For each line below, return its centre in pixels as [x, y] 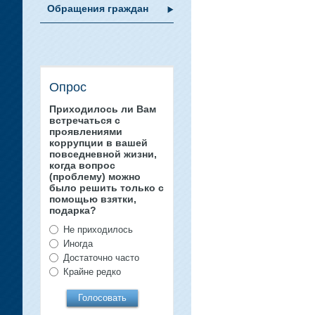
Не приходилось [98, 230]
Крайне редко [92, 272]
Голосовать [102, 298]
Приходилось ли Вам [103, 109]
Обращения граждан [98, 8]
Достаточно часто [101, 258]
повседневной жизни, [103, 154]
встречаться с [85, 120]
